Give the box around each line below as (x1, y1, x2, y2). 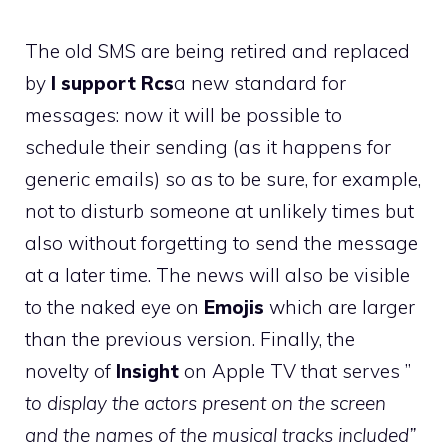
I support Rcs (51, 70, 174, 95)
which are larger (264, 294, 415, 319)
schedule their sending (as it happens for (25, 134, 391, 159)
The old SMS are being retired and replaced (25, 38, 410, 63)
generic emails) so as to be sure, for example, (25, 166, 421, 191)
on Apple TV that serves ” (179, 358, 411, 383)
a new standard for (174, 70, 346, 95)
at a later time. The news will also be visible (25, 262, 410, 287)
